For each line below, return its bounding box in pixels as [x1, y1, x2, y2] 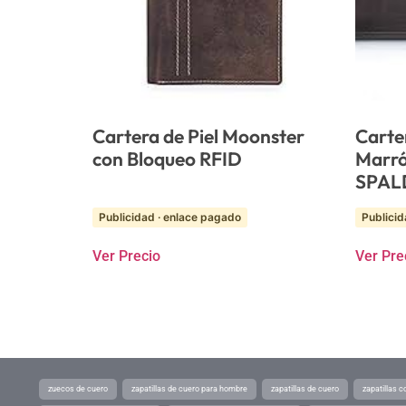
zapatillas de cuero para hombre [131, 384, 247, 393]
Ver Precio [92, 247, 160, 265]
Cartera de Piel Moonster [92, 123, 304, 148]
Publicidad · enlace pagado [99, 210, 241, 224]
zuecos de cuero [48, 384, 108, 393]
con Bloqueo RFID [92, 146, 242, 170]
